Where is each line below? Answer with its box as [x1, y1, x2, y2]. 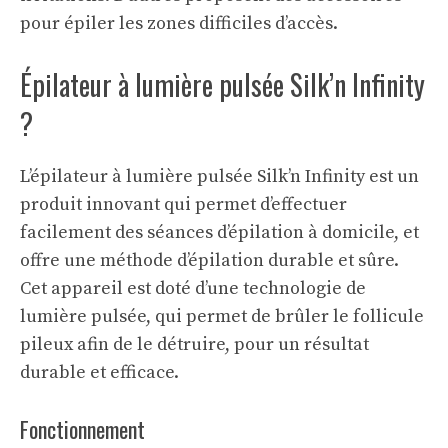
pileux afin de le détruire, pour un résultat [20, 332, 369, 356]
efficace [110, 360, 174, 384]
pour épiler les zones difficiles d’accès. [20, 11, 338, 35]
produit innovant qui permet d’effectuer [20, 192, 347, 216]
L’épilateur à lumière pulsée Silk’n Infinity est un [20, 164, 419, 188]
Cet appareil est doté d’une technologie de [20, 276, 366, 300]
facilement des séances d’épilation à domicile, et [20, 220, 419, 244]
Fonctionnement [20, 412, 145, 445]
